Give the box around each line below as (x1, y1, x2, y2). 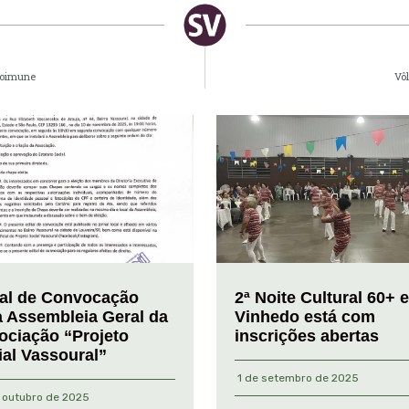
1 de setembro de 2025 (236, 372, 359, 385)
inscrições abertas (234, 327, 379, 346)
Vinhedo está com (234, 308, 375, 327)
